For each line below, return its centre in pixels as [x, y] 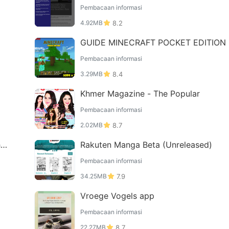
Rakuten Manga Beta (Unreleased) [146, 145]
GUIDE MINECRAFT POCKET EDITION [153, 42]
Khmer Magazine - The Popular [140, 94]
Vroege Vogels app [117, 196]
